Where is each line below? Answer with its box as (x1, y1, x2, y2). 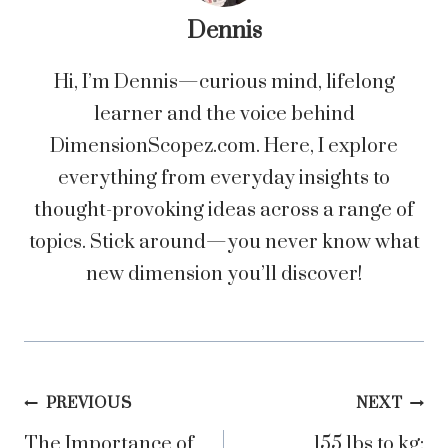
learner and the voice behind (93, 102, 355, 128)
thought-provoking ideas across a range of (34, 198, 414, 224)
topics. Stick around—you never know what (28, 230, 420, 256)
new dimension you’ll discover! (86, 262, 362, 288)
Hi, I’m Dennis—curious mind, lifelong (53, 70, 395, 96)
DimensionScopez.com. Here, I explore (50, 134, 398, 160)
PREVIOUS (45, 394, 132, 414)
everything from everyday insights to (58, 166, 390, 192)
